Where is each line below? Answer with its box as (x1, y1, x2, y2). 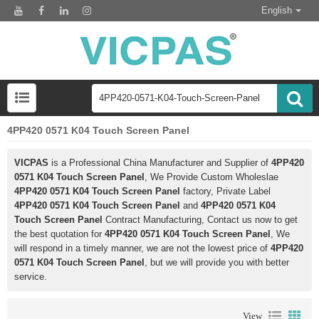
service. (14, 271, 47, 283)
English (261, 5, 292, 16)
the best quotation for (14, 229, 105, 240)
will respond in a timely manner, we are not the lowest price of (14, 243, 271, 254)
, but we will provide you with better (145, 257, 289, 268)
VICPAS (14, 157, 48, 169)
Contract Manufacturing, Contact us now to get (103, 214, 298, 226)
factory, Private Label (180, 186, 271, 197)
